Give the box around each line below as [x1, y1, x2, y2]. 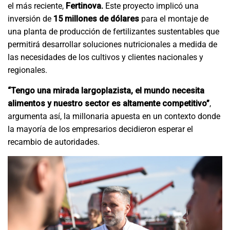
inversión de [8, 14, 53, 24]
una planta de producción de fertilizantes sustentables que [8, 27, 219, 37]
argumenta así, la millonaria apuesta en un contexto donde [8, 111, 220, 122]
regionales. [8, 65, 49, 75]
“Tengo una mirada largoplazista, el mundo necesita [8, 86, 204, 96]
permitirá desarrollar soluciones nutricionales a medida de [8, 40, 217, 50]
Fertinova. [66, 1, 103, 11]
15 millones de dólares [53, 14, 139, 24]
